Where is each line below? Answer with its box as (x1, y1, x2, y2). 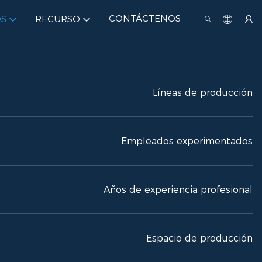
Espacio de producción (146, 232, 253, 244)
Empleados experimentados (121, 136, 253, 147)
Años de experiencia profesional (104, 184, 253, 195)
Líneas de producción (153, 87, 253, 99)
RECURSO (35, 13, 80, 25)
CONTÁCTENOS (108, 12, 181, 24)
